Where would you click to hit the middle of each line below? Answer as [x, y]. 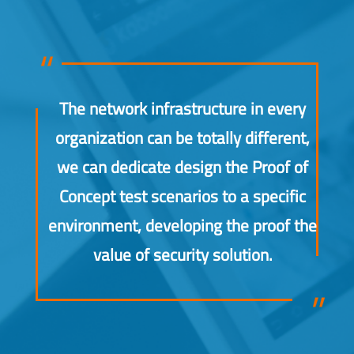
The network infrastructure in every [183, 109]
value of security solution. [183, 255]
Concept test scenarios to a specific [183, 196]
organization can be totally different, [183, 138]
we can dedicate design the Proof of [183, 167]
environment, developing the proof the [183, 226]
